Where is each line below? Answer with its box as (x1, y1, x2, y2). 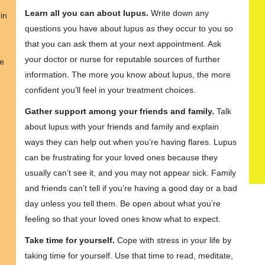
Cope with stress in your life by (115, 235, 232, 245)
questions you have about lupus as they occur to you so (25, 24, 234, 33)
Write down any (151, 8, 209, 18)
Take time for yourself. (25, 235, 115, 245)
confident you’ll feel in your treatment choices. (25, 85, 196, 95)
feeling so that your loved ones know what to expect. (25, 214, 221, 224)
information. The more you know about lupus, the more (25, 70, 231, 79)
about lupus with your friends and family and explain (25, 122, 219, 131)
